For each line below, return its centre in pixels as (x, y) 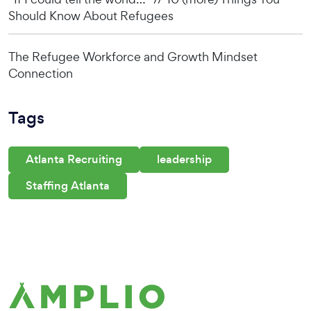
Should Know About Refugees (91, 16)
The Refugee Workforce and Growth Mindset (133, 57)
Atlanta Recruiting (74, 159)
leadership (184, 159)
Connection (41, 73)
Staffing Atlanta (68, 186)
